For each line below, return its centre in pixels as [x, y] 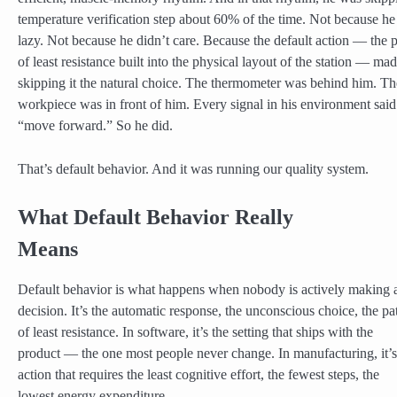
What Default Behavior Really [156, 218]
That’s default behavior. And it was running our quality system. [193, 169]
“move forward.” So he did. [95, 126]
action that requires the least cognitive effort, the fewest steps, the [198, 375]
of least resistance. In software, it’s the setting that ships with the [195, 333]
